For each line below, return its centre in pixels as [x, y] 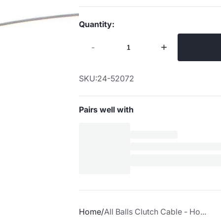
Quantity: [97, 24]
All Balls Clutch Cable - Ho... [155, 212]
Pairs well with [106, 110]
